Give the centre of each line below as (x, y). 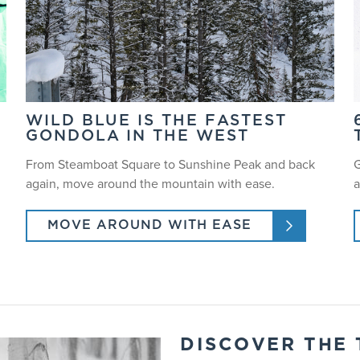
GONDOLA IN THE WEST (137, 137)
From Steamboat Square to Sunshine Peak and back (170, 165)
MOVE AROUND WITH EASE (149, 226)
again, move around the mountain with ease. (150, 184)
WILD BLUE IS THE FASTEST (157, 122)
